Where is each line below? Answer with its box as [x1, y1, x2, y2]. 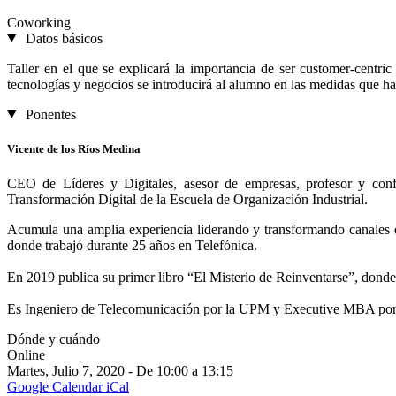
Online [7, 346, 45, 362]
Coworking [7, 14, 71, 30]
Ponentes [25, 106, 76, 122]
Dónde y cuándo [7, 331, 100, 346]
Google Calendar [7, 378, 106, 394]
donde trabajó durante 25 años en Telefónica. [7, 237, 257, 253]
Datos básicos [25, 30, 103, 46]
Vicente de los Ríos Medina [7, 141, 141, 156]
